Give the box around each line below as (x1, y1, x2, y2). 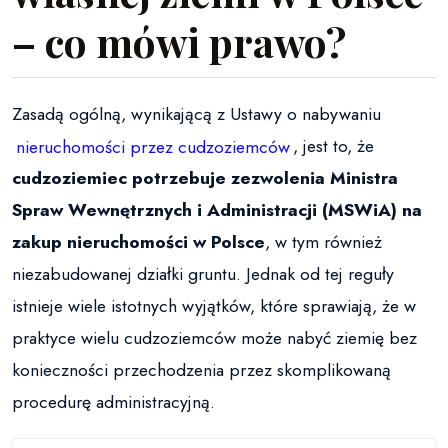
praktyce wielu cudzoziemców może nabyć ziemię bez (12, 325, 417, 352)
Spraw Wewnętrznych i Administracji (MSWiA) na (12, 197, 422, 224)
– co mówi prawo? (12, 15, 346, 69)
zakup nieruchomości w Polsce (12, 229, 265, 256)
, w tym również (265, 229, 382, 256)
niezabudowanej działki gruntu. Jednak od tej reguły (12, 261, 394, 288)
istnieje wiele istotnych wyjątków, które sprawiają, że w (12, 293, 416, 320)
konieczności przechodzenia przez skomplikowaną (12, 357, 391, 384)
